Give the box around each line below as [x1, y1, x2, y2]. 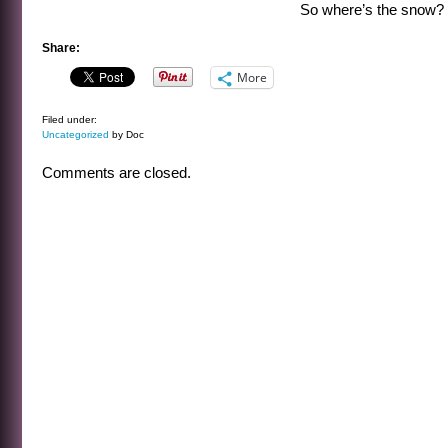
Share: [42, 41, 80, 55]
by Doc [109, 129, 144, 140]
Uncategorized [42, 129, 109, 140]
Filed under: [42, 114, 97, 125]
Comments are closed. [42, 164, 191, 181]
